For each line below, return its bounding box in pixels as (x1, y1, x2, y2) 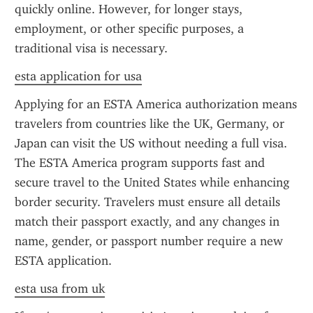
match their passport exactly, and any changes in (15, 214, 279, 229)
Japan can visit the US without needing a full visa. (15, 136, 287, 151)
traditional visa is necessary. (15, 41, 168, 56)
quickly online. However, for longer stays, (15, 1, 242, 17)
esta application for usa (15, 68, 142, 84)
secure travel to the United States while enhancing (15, 175, 289, 190)
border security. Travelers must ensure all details (15, 194, 280, 210)
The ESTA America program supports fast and (15, 155, 265, 170)
